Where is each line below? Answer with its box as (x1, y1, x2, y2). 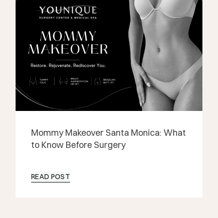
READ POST (31, 172, 71, 181)
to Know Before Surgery (31, 139, 126, 150)
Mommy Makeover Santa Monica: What (31, 127, 186, 138)
